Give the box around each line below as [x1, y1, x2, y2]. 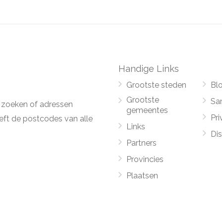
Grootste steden [126, 80, 186, 90]
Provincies [126, 155, 164, 164]
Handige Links [118, 63, 179, 74]
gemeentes [126, 106, 168, 115]
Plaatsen [126, 171, 158, 180]
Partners [126, 138, 157, 148]
